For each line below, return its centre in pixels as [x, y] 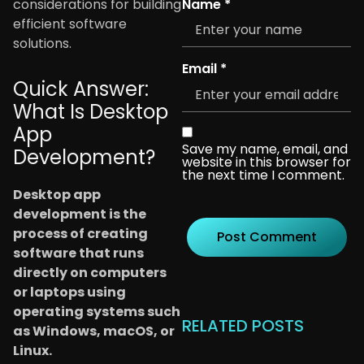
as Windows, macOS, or [94, 331]
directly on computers [90, 272]
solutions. [42, 43]
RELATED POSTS [243, 325]
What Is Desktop [91, 111]
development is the [80, 214]
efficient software [70, 24]
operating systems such [97, 311]
